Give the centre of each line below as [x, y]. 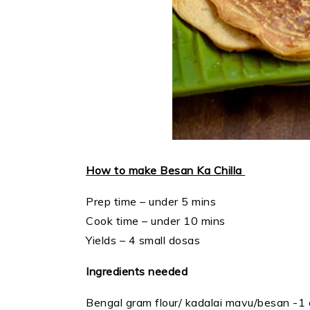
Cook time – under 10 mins [156, 221]
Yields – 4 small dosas [143, 240]
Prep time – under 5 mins [151, 202]
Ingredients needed [138, 272]
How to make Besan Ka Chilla [165, 171]
